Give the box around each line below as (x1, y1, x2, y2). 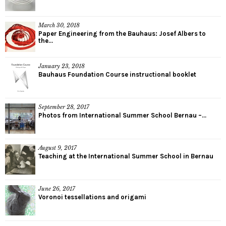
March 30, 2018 (38, 21, 80, 29)
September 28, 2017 (38, 103, 89, 110)
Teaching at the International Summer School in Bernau (38, 152, 213, 160)
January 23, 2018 (38, 62, 85, 70)
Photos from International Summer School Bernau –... (38, 111, 206, 119)
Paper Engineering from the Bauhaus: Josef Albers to (38, 29, 206, 37)
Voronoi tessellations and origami (38, 193, 146, 201)
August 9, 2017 (38, 144, 77, 151)
